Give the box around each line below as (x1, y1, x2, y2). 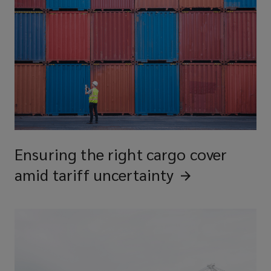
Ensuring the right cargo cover (15, 143, 227, 164)
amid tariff (15, 163, 90, 184)
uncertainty (93, 163, 174, 184)
